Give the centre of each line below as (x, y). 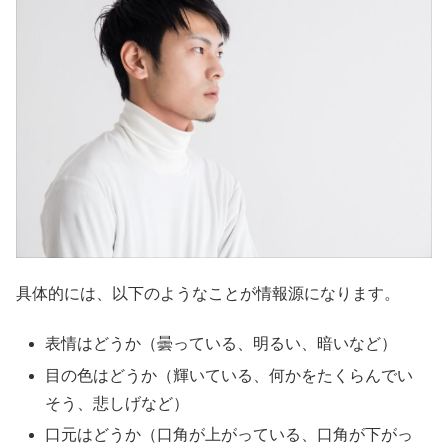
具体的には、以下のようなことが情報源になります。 (208, 293)
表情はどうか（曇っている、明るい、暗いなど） (221, 344)
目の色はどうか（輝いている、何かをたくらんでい (229, 375)
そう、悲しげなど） (117, 403)
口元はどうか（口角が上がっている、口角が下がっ (229, 434)
